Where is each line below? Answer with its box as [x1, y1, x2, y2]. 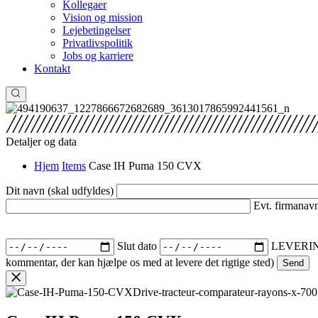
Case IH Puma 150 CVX [89, 160, 202, 172]
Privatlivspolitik [62, 37, 133, 49]
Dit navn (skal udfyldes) [6, 185, 116, 197]
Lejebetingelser [62, 24, 131, 36]
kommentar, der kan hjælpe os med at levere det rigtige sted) [6, 256, 277, 268]
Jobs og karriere [62, 50, 133, 62]
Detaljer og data [6, 136, 77, 148]
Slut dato [117, 240, 160, 252]
